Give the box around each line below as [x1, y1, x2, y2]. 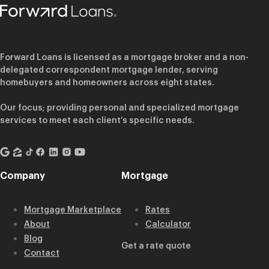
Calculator [145, 219, 191, 229]
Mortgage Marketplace [24, 204, 121, 215]
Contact [24, 247, 59, 258]
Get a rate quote [121, 240, 191, 251]
